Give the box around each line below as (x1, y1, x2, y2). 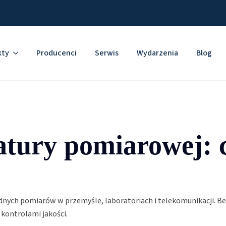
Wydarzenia (136, 47, 178, 59)
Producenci (36, 47, 77, 59)
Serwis (94, 47, 119, 59)
